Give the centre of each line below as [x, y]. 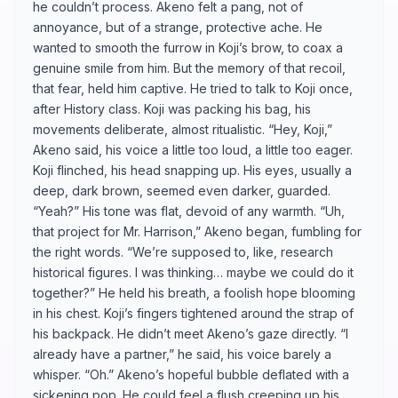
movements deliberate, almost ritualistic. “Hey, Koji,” [183, 129]
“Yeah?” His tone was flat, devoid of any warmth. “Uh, [189, 211]
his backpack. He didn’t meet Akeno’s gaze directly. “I [191, 333]
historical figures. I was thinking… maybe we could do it [193, 272]
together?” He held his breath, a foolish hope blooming [194, 292]
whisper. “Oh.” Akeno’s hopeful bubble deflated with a [191, 374]
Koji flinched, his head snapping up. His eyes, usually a [192, 170]
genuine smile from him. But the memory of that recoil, [189, 68]
